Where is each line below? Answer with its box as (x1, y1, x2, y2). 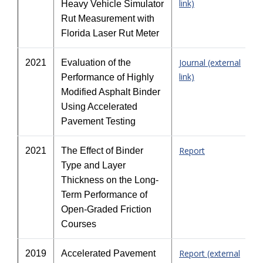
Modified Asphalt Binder (61, 87, 160, 97)
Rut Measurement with (61, 14, 154, 23)
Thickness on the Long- (61, 175, 159, 185)
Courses (61, 219, 96, 229)
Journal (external (179, 57, 241, 68)
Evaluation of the (61, 58, 131, 68)
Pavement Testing (61, 116, 136, 126)
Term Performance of (61, 190, 147, 200)
